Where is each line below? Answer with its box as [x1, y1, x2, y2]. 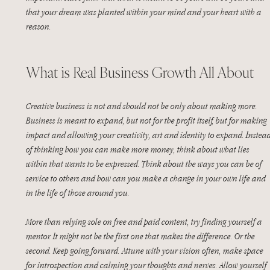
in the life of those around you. [26, 187, 130, 198]
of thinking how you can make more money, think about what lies [26, 143, 251, 155]
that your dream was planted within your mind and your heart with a [26, 6, 263, 17]
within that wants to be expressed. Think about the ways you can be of [26, 158, 264, 169]
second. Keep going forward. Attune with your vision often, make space [26, 245, 265, 256]
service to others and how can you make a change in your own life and [26, 172, 268, 184]
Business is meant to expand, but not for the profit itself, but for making [26, 115, 269, 126]
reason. [26, 20, 51, 32]
